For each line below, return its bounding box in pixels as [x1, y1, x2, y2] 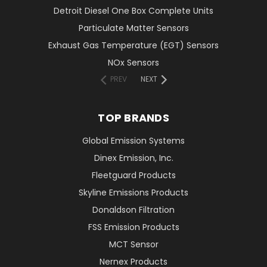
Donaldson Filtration [92, 204, 175, 216]
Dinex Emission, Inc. [94, 152, 173, 164]
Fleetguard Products [91, 169, 176, 182]
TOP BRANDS [98, 110, 169, 126]
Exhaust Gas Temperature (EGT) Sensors [48, 39, 219, 52]
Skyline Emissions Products [79, 187, 188, 199]
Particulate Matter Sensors [78, 22, 189, 35]
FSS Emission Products [88, 221, 179, 234]
